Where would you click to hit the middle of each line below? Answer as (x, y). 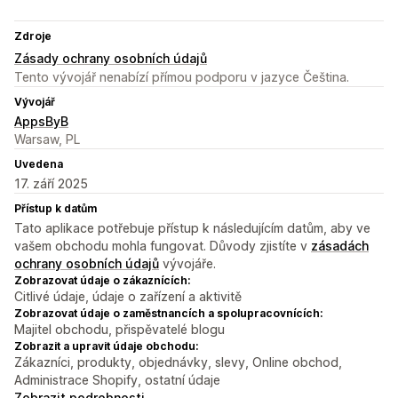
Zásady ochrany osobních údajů (111, 59)
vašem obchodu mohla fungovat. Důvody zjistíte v (163, 246)
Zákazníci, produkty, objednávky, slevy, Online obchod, (178, 362)
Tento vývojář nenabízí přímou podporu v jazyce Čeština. (182, 77)
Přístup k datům (56, 209)
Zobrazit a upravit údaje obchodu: (106, 346)
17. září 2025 (51, 184)
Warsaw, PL (47, 139)
